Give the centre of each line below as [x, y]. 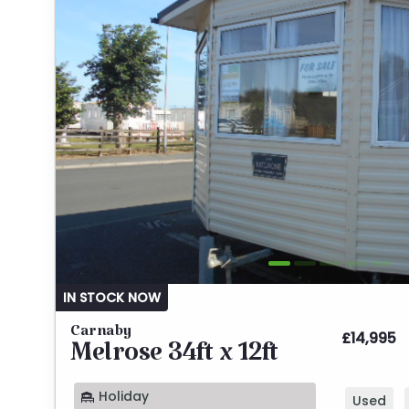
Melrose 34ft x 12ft [174, 360]
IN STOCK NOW [112, 298]
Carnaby [101, 336]
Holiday [122, 397]
